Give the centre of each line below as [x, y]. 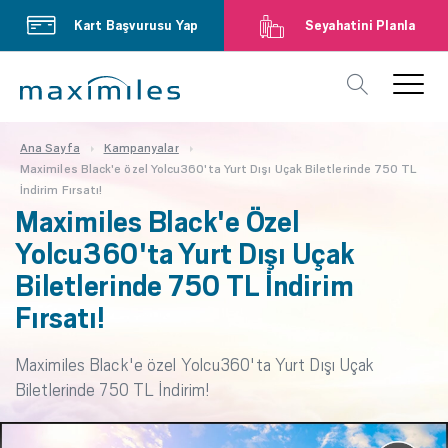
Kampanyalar [141, 148]
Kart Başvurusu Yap [136, 25]
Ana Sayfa [50, 148]
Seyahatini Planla [360, 25]
